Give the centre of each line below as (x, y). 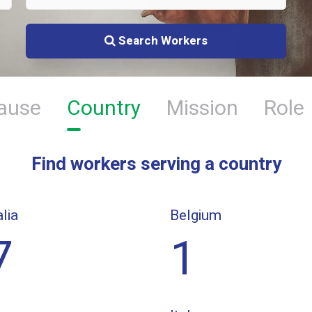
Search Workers (161, 40)
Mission (202, 109)
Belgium (196, 216)
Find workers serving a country (156, 165)
